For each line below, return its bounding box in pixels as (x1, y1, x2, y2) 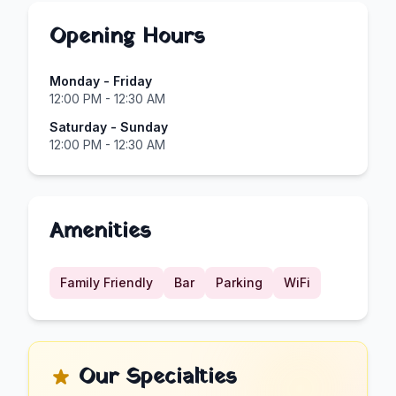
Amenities (49, 215, 150, 247)
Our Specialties (79, 361, 236, 393)
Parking (216, 274, 263, 290)
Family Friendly (60, 274, 153, 290)
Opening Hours (49, 20, 204, 53)
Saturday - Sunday (49, 118, 168, 134)
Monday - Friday (49, 72, 152, 88)
